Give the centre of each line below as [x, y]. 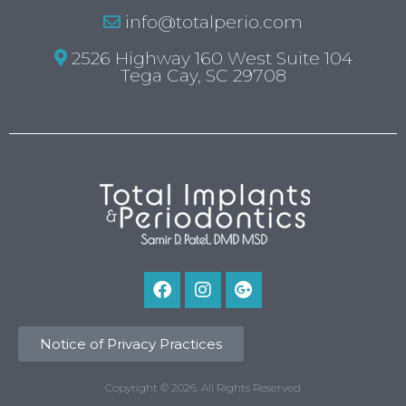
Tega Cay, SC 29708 [203, 76]
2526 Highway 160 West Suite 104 [209, 59]
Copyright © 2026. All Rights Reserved [203, 387]
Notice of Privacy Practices [131, 343]
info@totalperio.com [212, 23]
